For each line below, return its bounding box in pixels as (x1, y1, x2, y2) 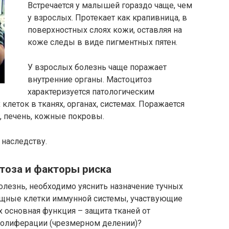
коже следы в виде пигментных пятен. (28, 37, 177, 47)
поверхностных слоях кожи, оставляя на (28, 25, 182, 35)
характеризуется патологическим (28, 87, 154, 97)
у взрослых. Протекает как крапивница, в (28, 13, 187, 22)
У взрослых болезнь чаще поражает (28, 62, 167, 72)
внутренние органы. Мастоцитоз (28, 75, 152, 84)
